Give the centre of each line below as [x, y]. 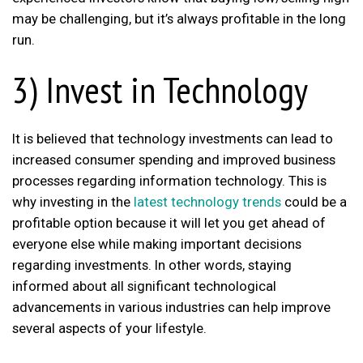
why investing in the [73, 202]
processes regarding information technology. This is [169, 181]
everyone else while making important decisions [157, 244]
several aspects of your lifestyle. [109, 329]
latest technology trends [207, 202]
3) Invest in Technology [160, 89]
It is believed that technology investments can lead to [173, 139]
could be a [314, 202]
